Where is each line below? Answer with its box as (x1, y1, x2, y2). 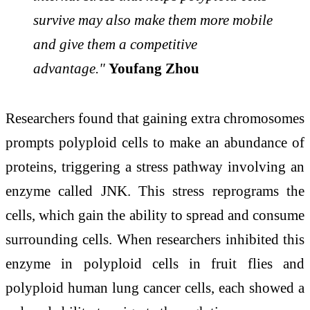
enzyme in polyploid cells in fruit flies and (6, 255, 304, 271)
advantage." (33, 60, 105, 77)
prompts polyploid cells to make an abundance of (6, 134, 304, 150)
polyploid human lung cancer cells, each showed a (6, 279, 304, 295)
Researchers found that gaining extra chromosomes (6, 109, 304, 126)
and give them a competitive (33, 36, 197, 53)
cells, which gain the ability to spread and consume (6, 206, 304, 223)
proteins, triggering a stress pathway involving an (6, 158, 304, 174)
